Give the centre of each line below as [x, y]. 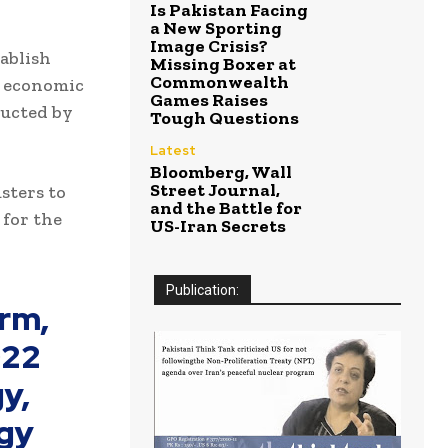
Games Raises [209, 100]
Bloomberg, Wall [221, 172]
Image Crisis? [209, 46]
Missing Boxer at [223, 64]
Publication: [202, 290]
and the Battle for [226, 208]
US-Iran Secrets [218, 226]
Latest [173, 151]
